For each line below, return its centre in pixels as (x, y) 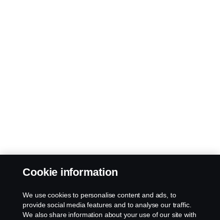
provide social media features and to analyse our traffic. (107, 205)
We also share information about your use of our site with (110, 215)
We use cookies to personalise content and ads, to (99, 195)
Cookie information (70, 172)
